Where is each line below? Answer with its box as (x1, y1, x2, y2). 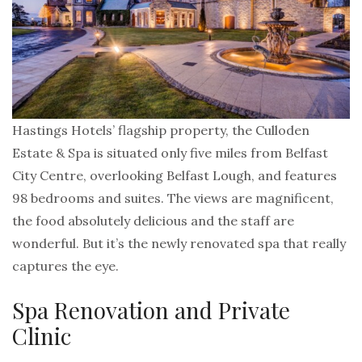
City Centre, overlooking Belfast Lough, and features (12, 167, 337, 184)
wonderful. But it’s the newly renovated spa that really (12, 235, 346, 252)
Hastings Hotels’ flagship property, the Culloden (12, 122, 309, 139)
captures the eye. (12, 258, 119, 275)
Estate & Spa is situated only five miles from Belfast (12, 145, 328, 162)
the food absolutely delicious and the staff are (12, 213, 294, 229)
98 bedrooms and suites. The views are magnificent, (12, 190, 334, 207)
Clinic (12, 321, 71, 351)
